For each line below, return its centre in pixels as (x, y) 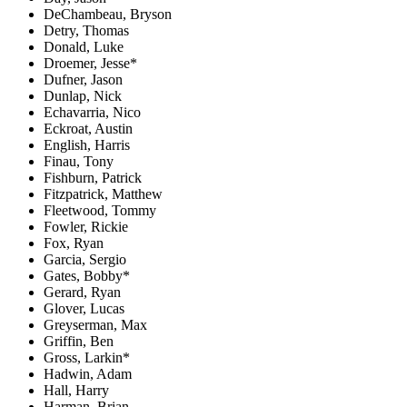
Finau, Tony (79, 161)
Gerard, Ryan (82, 292)
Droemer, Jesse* (90, 63)
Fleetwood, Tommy (100, 210)
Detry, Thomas (86, 30)
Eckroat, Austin (88, 128)
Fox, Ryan (74, 243)
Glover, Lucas (84, 308)
